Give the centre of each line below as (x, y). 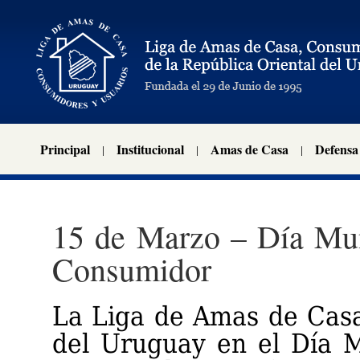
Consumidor (132, 269)
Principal (65, 149)
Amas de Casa (250, 149)
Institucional (150, 149)
